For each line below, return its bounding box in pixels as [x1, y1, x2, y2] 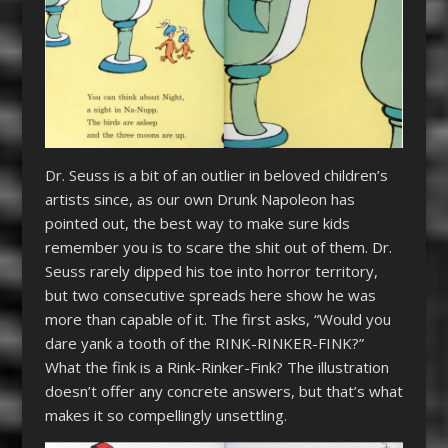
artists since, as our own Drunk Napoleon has [44, 188, 355, 209]
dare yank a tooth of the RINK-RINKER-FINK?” [44, 332, 364, 353]
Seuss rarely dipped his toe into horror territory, [44, 260, 378, 281]
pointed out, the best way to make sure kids [44, 212, 350, 233]
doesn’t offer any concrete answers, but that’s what [44, 380, 403, 401]
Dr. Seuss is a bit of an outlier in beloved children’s [44, 164, 388, 185]
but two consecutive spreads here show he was [44, 284, 376, 305]
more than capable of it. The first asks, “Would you [44, 308, 391, 329]
